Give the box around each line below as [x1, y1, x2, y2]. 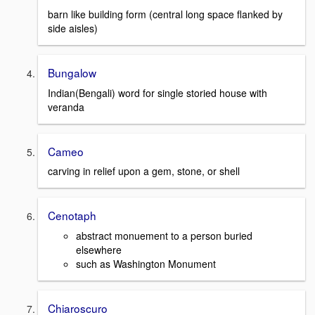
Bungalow [48, 65, 96, 81]
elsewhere [76, 243, 122, 257]
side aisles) [48, 21, 98, 36]
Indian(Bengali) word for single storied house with [48, 85, 267, 100]
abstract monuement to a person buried [76, 229, 252, 243]
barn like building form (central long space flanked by [48, 7, 283, 22]
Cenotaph [48, 207, 96, 224]
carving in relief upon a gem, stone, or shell [48, 164, 240, 179]
